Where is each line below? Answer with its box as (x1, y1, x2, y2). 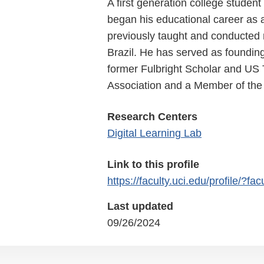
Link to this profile (107, 158, 199, 170)
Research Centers (107, 110, 197, 123)
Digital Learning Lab (107, 127, 202, 139)
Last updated (107, 200, 173, 212)
